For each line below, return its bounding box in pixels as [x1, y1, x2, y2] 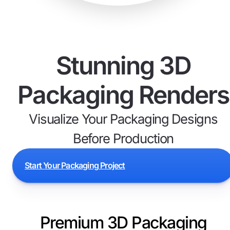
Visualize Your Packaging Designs [29, 110, 218, 127]
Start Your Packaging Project [25, 160, 125, 171]
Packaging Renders [17, 79, 229, 110]
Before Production [72, 130, 174, 146]
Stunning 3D [55, 50, 191, 81]
